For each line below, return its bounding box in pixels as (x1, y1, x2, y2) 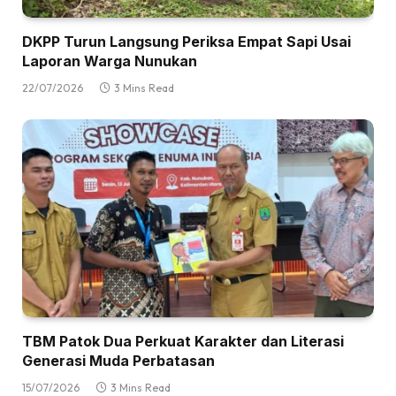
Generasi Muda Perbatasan (22, 352, 215, 370)
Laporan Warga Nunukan (22, 52, 197, 71)
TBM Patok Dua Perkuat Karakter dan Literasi (22, 332, 344, 351)
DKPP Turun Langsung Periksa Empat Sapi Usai (22, 33, 351, 51)
